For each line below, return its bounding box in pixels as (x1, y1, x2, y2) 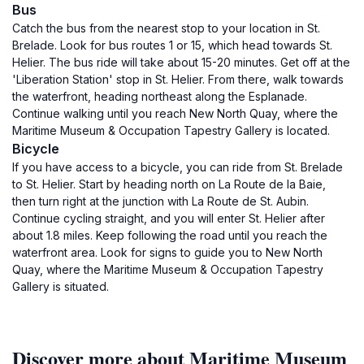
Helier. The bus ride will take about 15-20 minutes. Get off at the (12, 55, 350, 69)
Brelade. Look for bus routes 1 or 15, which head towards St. (12, 38, 332, 52)
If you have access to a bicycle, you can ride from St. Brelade (12, 160, 343, 174)
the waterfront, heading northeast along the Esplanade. (12, 89, 307, 103)
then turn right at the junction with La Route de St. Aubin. (12, 194, 309, 208)
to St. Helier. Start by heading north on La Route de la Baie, (12, 177, 326, 191)
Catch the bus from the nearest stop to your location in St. (12, 21, 320, 35)
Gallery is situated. (12, 279, 109, 293)
